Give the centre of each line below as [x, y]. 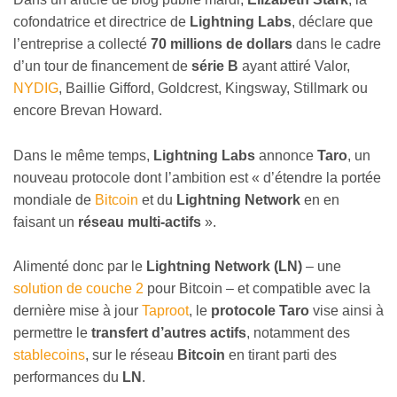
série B [215, 66]
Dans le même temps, [83, 155]
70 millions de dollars [222, 44]
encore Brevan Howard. [88, 111]
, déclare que [332, 22]
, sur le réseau [131, 355]
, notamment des [298, 333]
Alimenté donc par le [78, 267]
